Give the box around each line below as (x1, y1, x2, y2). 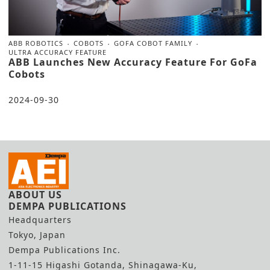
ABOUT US (8, 188, 62, 202)
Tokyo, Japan (8, 229, 66, 241)
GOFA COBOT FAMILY (114, 39, 192, 48)
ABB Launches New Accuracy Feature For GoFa (8, 55, 257, 69)
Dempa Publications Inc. (8, 244, 121, 256)
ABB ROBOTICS (8, 39, 63, 48)
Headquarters (8, 214, 72, 226)
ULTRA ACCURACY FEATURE (8, 48, 107, 57)
